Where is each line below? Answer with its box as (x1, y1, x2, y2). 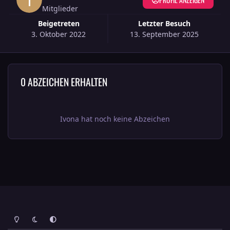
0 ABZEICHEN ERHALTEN (20, 74, 107, 89)
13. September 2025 (129, 29, 199, 40)
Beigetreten (42, 18, 80, 29)
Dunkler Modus (25, 210, 72, 220)
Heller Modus (7, 210, 47, 220)
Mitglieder (42, 4, 79, 14)
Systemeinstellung (43, 210, 100, 220)
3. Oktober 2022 (31, 29, 86, 40)
